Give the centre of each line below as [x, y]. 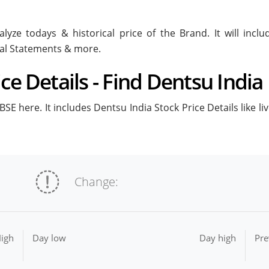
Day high [217, 238]
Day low [50, 238]
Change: [97, 182]
